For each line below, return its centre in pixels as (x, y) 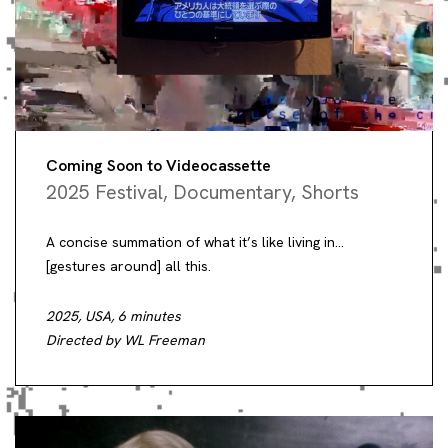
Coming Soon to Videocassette (158, 165)
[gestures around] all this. (128, 265)
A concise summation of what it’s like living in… (195, 241)
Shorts (330, 191)
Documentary (232, 191)
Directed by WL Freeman (125, 339)
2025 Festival (104, 191)
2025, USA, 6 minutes (113, 315)
